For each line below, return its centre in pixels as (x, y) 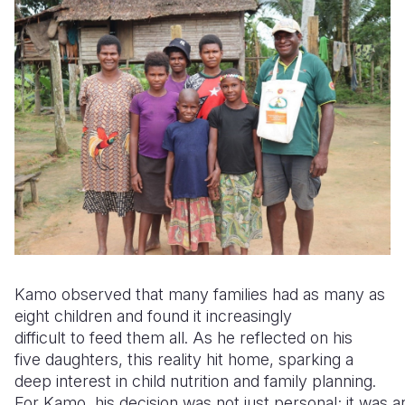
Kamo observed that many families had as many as (200, 294)
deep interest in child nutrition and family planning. (195, 381)
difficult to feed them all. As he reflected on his (184, 337)
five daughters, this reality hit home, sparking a (184, 359)
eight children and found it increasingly (153, 316)
